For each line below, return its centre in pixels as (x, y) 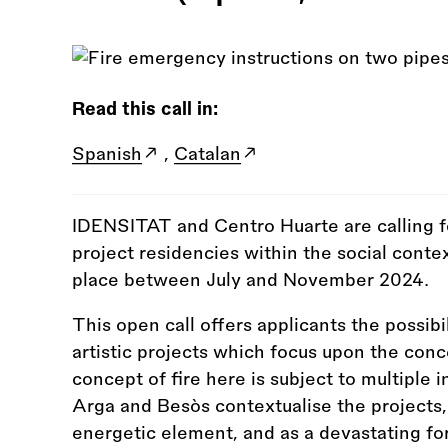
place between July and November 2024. (250, 279)
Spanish (107, 153)
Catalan (207, 153)
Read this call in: (145, 108)
